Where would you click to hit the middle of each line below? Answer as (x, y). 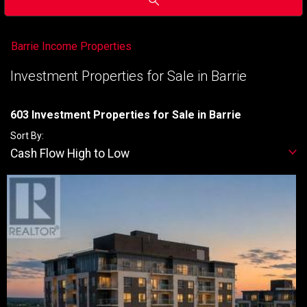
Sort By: (27, 136)
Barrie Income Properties (71, 46)
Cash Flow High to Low (70, 153)
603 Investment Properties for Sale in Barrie (126, 115)
